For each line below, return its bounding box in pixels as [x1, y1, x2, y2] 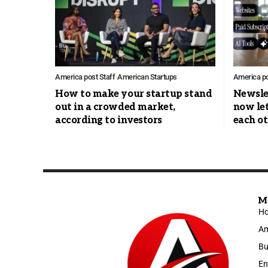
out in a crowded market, [55, 102, 175, 114]
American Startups [117, 72, 177, 82]
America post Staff [55, 72, 115, 82]
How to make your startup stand [55, 89, 212, 100]
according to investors [55, 115, 162, 127]
